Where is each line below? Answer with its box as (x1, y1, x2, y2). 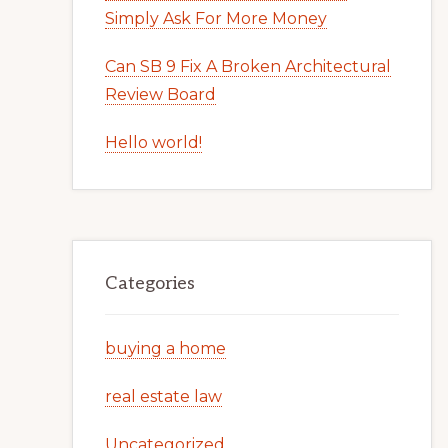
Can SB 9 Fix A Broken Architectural (105, 57, 391, 76)
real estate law (105, 387, 222, 406)
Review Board (105, 85, 216, 104)
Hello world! (105, 133, 202, 152)
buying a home (105, 339, 226, 358)
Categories (105, 273, 195, 294)
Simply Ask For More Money (105, 9, 327, 28)
